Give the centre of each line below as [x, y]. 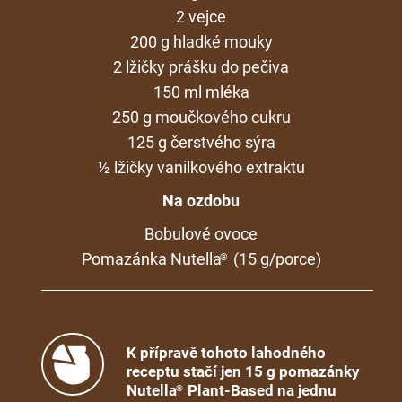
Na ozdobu [201, 200]
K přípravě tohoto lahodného [226, 352]
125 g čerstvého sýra [201, 142]
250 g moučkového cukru [201, 117]
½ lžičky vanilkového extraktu [201, 167]
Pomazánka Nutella [151, 258]
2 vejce [201, 16]
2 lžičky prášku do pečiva [201, 66]
